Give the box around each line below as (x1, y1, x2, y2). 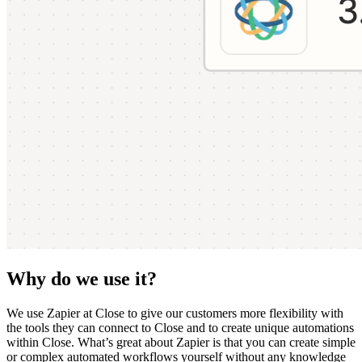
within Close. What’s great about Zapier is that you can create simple (6, 335, 356, 349)
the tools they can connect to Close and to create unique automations (6, 320, 354, 335)
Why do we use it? (6, 267, 157, 289)
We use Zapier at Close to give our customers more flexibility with (6, 305, 343, 320)
